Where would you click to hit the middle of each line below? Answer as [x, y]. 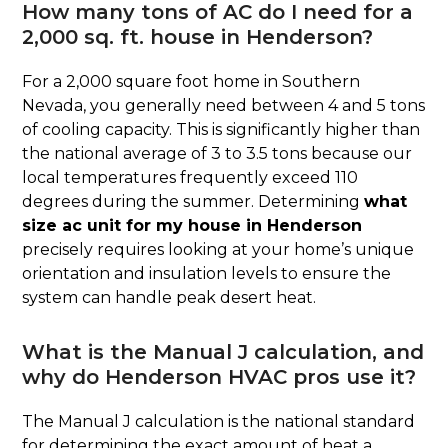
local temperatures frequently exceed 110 [190, 178]
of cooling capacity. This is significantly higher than [221, 130]
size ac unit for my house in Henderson [192, 226]
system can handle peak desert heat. [169, 298]
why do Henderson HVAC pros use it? [219, 377]
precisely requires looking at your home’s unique [218, 250]
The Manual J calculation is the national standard [219, 422]
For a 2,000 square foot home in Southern [191, 82]
